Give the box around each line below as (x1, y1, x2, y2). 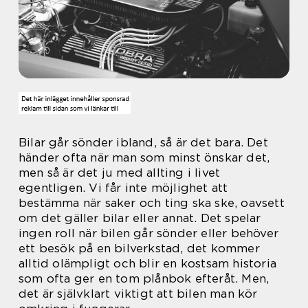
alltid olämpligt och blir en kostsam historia (19, 256, 277, 270)
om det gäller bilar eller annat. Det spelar (19, 211, 261, 225)
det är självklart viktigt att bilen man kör (19, 287, 258, 300)
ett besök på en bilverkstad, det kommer (19, 241, 260, 255)
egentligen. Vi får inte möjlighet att (19, 181, 228, 195)
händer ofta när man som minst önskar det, (19, 151, 270, 164)
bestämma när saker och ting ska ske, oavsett (19, 196, 285, 210)
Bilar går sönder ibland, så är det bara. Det (19, 135, 268, 149)
